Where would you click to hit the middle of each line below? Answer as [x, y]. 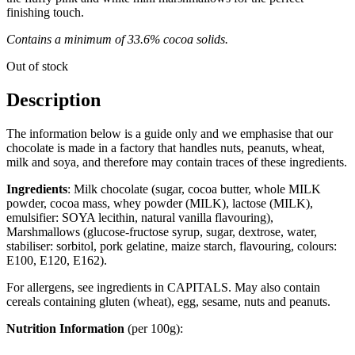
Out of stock [37, 66]
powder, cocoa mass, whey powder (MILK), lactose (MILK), [160, 203]
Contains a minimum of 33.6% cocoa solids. [117, 39]
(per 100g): [154, 328]
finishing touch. [45, 12]
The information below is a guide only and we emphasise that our [170, 133]
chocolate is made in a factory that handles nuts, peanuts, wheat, [166, 147]
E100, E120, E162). [57, 260]
